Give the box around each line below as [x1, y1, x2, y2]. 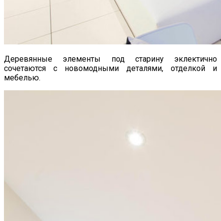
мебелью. [4, 73, 40, 82]
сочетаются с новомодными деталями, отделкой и [4, 63, 217, 73]
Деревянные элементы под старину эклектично [4, 54, 217, 64]
